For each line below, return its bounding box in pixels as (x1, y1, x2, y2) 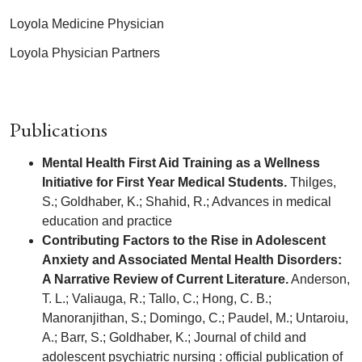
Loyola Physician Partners (10, 45, 160, 60)
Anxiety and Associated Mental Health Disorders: (42, 252, 342, 267)
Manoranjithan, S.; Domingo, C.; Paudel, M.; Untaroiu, (42, 310, 348, 325)
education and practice (42, 213, 172, 228)
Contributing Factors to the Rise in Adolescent (42, 233, 326, 247)
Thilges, (287, 175, 336, 189)
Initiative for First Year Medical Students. (42, 175, 287, 189)
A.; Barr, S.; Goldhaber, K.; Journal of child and (42, 330, 306, 344)
